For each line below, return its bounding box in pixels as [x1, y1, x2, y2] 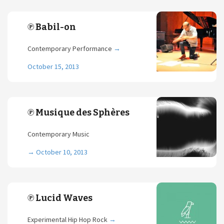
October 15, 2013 [27, 62, 79, 71]
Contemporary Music [27, 129, 89, 138]
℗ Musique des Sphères [27, 107, 129, 118]
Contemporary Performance [27, 44, 113, 53]
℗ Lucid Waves [27, 192, 92, 203]
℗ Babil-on [27, 21, 76, 32]
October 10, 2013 [36, 147, 87, 156]
